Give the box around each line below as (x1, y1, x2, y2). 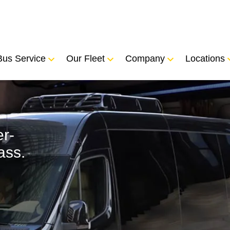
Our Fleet (66, 53, 105, 64)
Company (125, 53, 165, 64)
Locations (185, 53, 225, 64)
